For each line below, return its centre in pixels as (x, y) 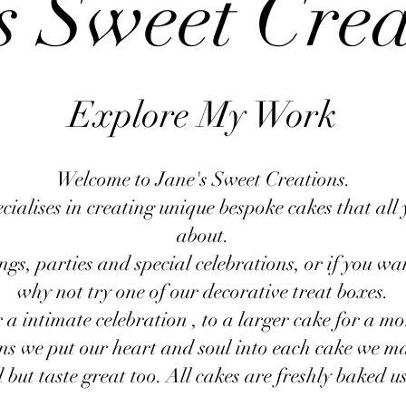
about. (203, 235)
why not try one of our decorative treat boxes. (203, 291)
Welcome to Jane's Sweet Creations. (203, 179)
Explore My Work (203, 115)
